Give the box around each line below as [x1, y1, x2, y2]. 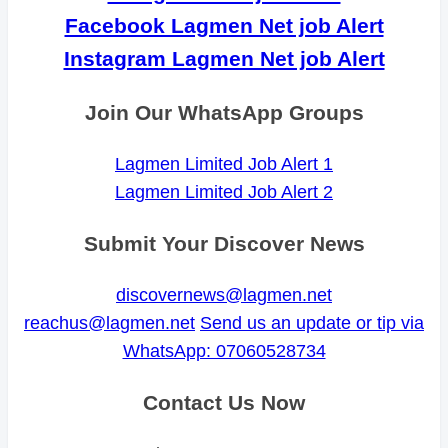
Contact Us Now [143, 391, 305, 415]
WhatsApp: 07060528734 [122, 341, 326, 362]
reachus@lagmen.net [24, 313, 195, 334]
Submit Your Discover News [83, 232, 365, 256]
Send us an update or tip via [200, 313, 424, 334]
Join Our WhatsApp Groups [84, 101, 364, 125]
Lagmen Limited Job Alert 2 [115, 182, 333, 203]
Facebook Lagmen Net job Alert [64, 14, 384, 38]
